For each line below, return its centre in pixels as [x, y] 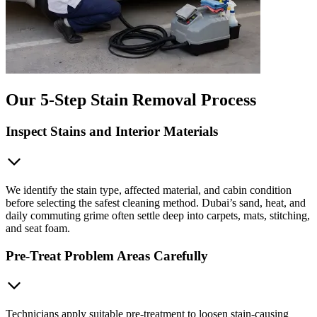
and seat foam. [38, 228]
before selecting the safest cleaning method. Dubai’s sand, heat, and [156, 202]
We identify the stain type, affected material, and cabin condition [149, 190]
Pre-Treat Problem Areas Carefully [107, 255]
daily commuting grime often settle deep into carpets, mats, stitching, [158, 215]
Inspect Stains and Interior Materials [112, 132]
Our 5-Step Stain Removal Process [131, 100]
